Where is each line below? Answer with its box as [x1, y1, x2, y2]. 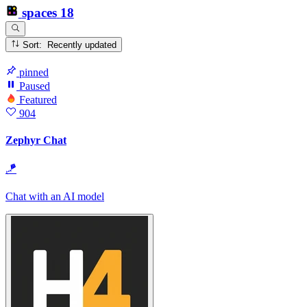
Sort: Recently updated [47, 40, 117, 51]
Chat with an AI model [5, 191, 104, 203]
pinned [19, 66, 49, 78]
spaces [21, 5, 57, 21]
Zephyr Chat [5, 134, 66, 147]
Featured [19, 93, 57, 106]
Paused [16, 79, 50, 92]
